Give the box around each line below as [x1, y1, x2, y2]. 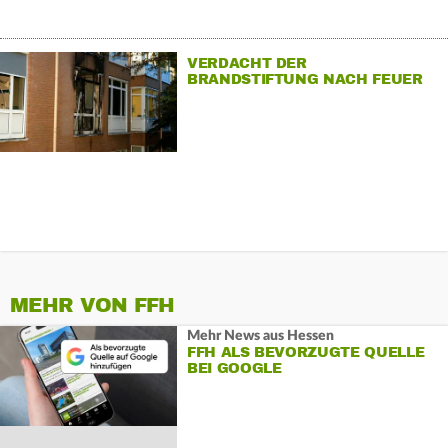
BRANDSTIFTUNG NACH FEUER [186, 70, 423, 88]
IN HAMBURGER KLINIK [186, 86, 366, 104]
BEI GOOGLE [186, 359, 282, 377]
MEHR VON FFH [10, 293, 175, 319]
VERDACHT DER [186, 54, 307, 72]
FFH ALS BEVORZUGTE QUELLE [186, 343, 425, 361]
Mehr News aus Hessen [186, 328, 334, 343]
